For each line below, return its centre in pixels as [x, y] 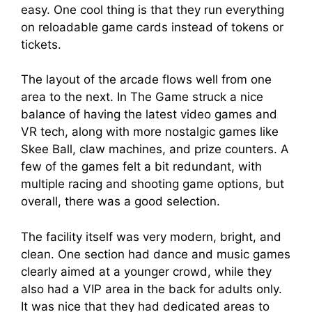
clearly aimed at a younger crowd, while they [146, 271]
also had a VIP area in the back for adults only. [151, 289]
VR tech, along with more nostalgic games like [150, 132]
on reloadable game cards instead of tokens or [152, 27]
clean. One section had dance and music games [156, 254]
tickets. [43, 44]
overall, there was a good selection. [120, 202]
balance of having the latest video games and [149, 115]
